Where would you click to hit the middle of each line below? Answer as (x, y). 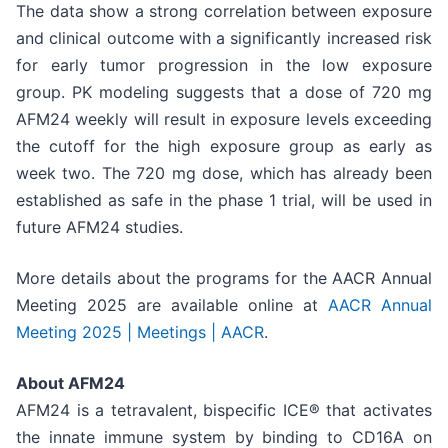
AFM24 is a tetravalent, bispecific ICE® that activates (224, 410)
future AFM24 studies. (99, 227)
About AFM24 (70, 383)
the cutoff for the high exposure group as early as (224, 146)
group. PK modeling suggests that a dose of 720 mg (224, 92)
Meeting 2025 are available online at (172, 305)
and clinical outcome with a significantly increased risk (224, 38)
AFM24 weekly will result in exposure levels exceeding (224, 119)
